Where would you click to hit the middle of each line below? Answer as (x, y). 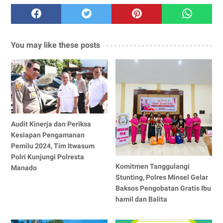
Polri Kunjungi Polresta (48, 157)
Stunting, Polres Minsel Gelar (162, 177)
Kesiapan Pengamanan (48, 135)
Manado (24, 167)
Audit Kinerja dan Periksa (51, 124)
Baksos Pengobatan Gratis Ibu (164, 188)
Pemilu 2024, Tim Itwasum (53, 146)
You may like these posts (56, 45)
